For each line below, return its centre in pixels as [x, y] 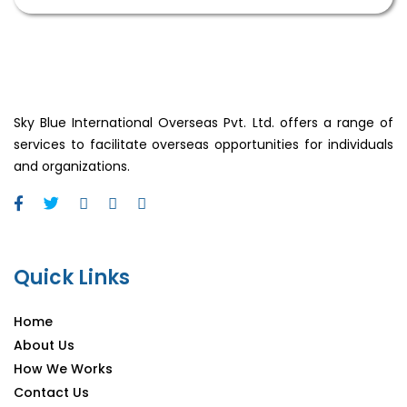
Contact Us [51, 392]
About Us [44, 345]
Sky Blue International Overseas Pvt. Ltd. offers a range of [203, 122]
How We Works [63, 368]
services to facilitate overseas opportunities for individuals [203, 144]
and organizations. [74, 166]
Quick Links [72, 277]
